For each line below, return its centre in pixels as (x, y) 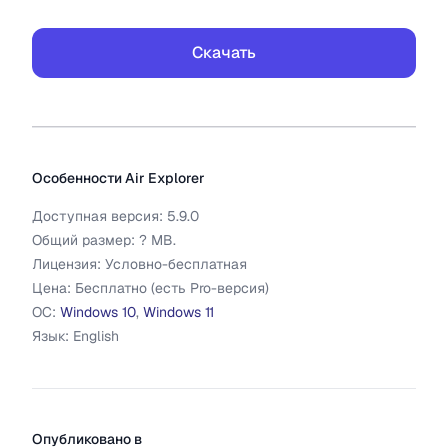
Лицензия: (68, 264)
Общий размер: (85, 240)
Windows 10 (98, 312)
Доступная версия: (99, 216)
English (96, 336)
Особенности (78, 178)
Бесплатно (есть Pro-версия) (172, 288)
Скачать (224, 52)
